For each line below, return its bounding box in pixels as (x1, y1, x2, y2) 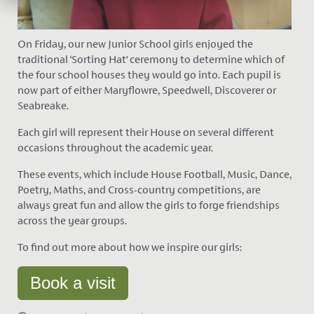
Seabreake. (17, 100, 69, 112)
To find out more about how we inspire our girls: (17, 241, 244, 254)
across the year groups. (17, 214, 127, 227)
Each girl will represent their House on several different (17, 126, 274, 139)
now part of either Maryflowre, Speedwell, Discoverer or (17, 84, 276, 97)
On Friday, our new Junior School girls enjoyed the (17, 38, 253, 50)
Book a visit (29, 273, 116, 293)
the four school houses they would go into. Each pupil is (17, 69, 281, 81)
